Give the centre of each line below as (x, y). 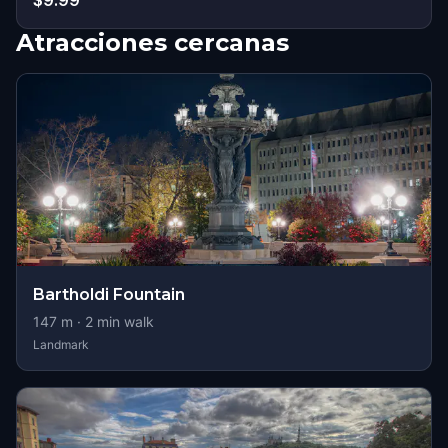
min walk (123, 321)
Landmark (61, 344)
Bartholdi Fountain (109, 294)
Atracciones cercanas (152, 42)
